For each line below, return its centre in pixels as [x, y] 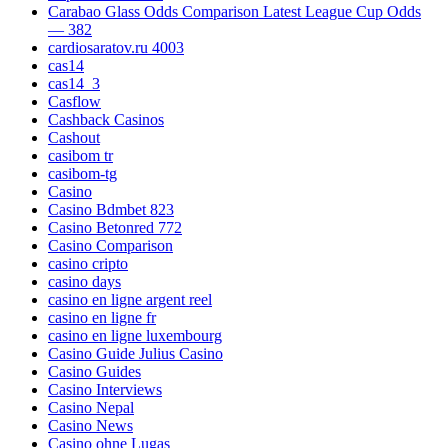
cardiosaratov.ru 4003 [116, 48]
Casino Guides [94, 372]
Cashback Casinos [106, 120]
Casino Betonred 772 [115, 228]
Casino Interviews [105, 390]
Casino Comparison [110, 246]
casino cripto [88, 264]
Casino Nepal [91, 408]
